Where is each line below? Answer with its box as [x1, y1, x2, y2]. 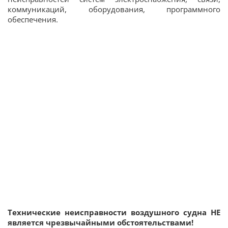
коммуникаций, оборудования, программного [8, 4, 220, 14]
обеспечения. [8, 14, 58, 24]
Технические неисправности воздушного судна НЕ [8, 207, 220, 217]
